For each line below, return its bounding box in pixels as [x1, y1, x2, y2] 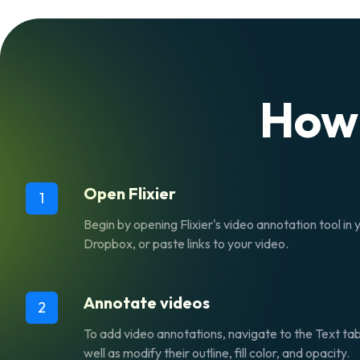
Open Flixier [84, 183, 176, 204]
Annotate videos [84, 292, 210, 313]
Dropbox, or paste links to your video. [84, 235, 288, 252]
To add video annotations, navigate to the [84, 325, 315, 342]
